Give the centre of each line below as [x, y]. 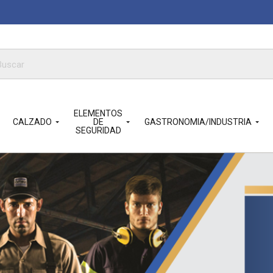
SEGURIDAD [98, 130]
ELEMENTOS [98, 113]
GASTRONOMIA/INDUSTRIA [198, 122]
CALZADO [32, 122]
